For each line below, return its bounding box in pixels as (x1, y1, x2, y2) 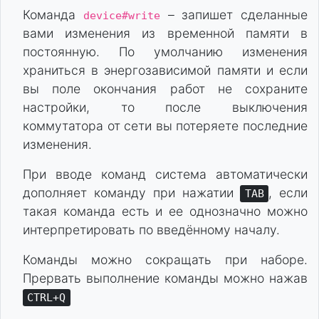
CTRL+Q (27, 291, 66, 305)
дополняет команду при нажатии (23, 185, 241, 201)
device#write (83, 9, 160, 23)
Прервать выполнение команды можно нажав (23, 271, 308, 286)
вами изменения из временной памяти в (23, 26, 308, 41)
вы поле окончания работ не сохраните (23, 81, 308, 97)
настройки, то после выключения (23, 100, 308, 115)
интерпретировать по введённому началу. (23, 222, 280, 238)
